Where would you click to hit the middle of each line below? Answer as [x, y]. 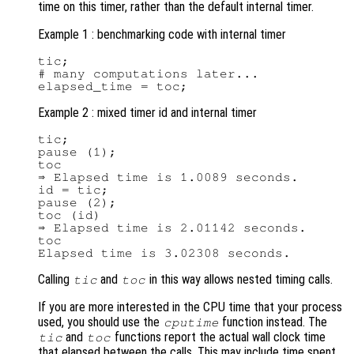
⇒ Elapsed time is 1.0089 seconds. [168, 177]
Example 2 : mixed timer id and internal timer [147, 112]
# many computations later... [149, 73]
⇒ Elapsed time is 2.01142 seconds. [172, 227]
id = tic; [73, 189]
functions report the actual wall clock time [218, 337]
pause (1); [77, 151]
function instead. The [273, 322]
